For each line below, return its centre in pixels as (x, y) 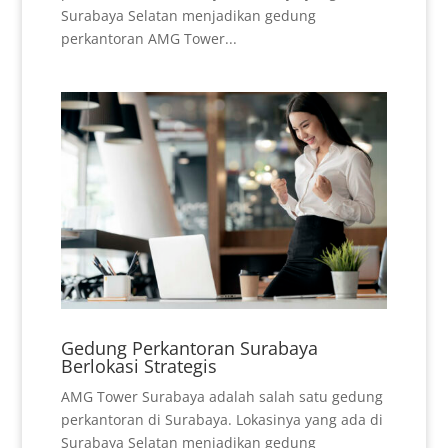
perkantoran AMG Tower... (148, 38)
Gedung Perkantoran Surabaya (189, 347)
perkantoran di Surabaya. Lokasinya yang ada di (221, 419)
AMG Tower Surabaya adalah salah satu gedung (221, 396)
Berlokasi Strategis (138, 365)
